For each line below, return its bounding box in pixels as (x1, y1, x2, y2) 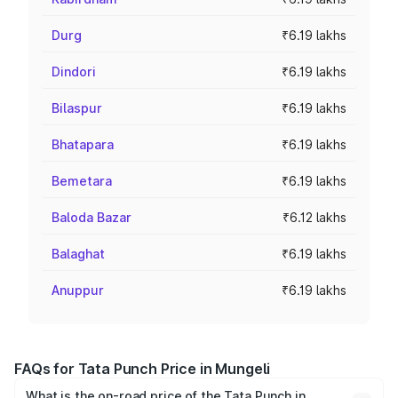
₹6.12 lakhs (283, 210, 346, 225)
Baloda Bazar (52, 210, 131, 225)
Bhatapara (52, 137, 114, 152)
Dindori (52, 64, 96, 79)
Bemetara (52, 173, 112, 188)
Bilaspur (52, 100, 102, 115)
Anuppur (52, 283, 104, 298)
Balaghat (52, 246, 105, 261)
